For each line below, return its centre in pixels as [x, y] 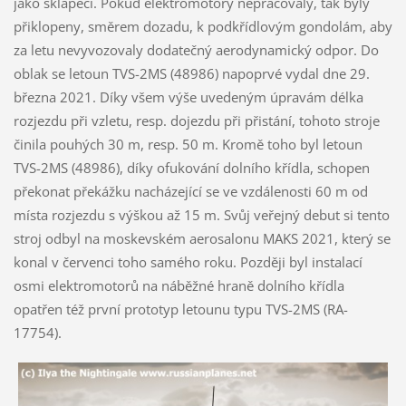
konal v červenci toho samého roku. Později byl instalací [188, 261]
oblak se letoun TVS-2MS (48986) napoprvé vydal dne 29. [191, 73]
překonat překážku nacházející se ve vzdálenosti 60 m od [190, 191]
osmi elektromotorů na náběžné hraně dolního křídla [179, 285]
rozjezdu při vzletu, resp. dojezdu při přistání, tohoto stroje [196, 120]
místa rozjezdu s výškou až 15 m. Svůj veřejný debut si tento [201, 214]
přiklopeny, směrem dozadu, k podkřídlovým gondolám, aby [203, 26]
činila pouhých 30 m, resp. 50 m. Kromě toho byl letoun [188, 144]
